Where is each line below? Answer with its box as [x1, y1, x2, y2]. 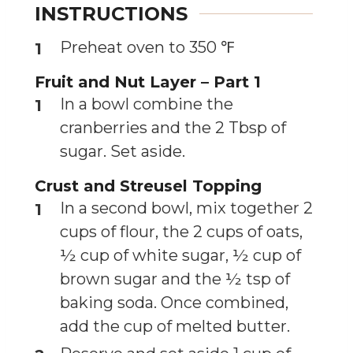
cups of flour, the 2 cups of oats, [60, 221, 303, 241]
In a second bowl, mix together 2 [60, 198, 313, 217]
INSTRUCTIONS [35, 2, 188, 25]
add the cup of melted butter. [60, 316, 294, 336]
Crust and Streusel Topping [35, 176, 262, 195]
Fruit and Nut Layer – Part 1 [35, 72, 261, 91]
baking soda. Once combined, [60, 292, 288, 312]
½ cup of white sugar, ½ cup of [60, 245, 301, 265]
